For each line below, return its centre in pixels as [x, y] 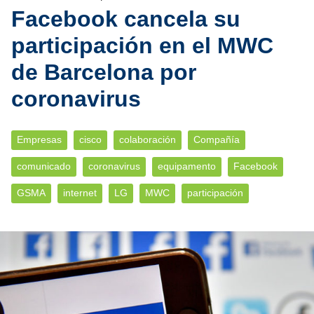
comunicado [44, 166]
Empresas [39, 140]
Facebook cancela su [126, 19]
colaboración [148, 140]
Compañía [217, 140]
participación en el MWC [142, 46]
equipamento [187, 166]
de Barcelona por [104, 72]
